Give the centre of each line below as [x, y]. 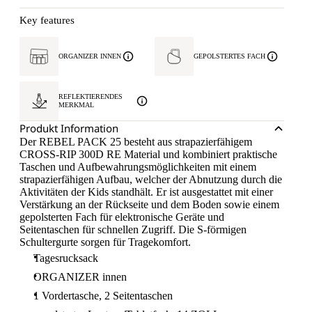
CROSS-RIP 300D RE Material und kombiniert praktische [148, 154]
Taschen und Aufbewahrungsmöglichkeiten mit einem [138, 167]
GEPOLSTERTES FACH [229, 56]
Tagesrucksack [66, 258]
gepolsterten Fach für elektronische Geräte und [122, 217]
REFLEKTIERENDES [91, 96]
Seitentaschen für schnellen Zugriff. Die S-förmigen [133, 229]
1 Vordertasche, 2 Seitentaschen [103, 296]
